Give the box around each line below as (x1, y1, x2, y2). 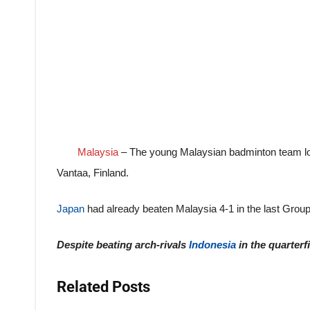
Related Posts (57, 278, 150, 295)
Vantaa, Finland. (57, 167, 129, 179)
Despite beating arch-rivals (57, 239, 189, 250)
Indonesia (189, 239, 239, 250)
